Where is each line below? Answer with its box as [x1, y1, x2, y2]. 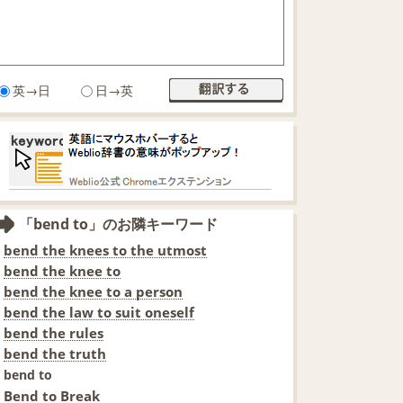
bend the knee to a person [4, 282, 183, 300]
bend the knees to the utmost [4, 240, 207, 259]
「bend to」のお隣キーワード [19, 213, 218, 234]
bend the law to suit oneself [4, 302, 194, 321]
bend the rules [4, 323, 103, 342]
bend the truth [4, 344, 106, 363]
